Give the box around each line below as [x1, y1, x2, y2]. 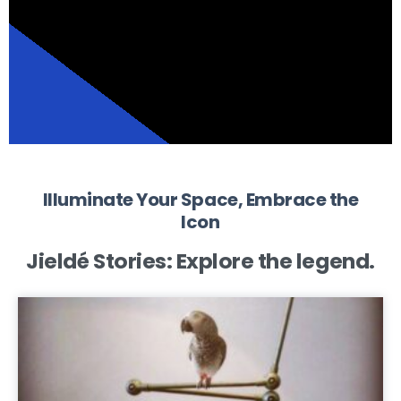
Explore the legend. [175, 245, 375, 276]
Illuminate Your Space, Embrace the [42, 186, 359, 212]
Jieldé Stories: [26, 245, 176, 276]
